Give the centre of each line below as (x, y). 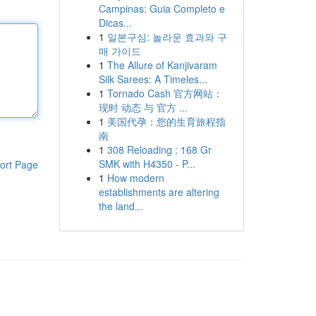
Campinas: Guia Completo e (162, 8)
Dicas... (115, 23)
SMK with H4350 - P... (147, 164)
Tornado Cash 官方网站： (165, 93)
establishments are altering (159, 192)
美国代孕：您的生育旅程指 (166, 121)
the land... (121, 206)
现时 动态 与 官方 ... (143, 107)
